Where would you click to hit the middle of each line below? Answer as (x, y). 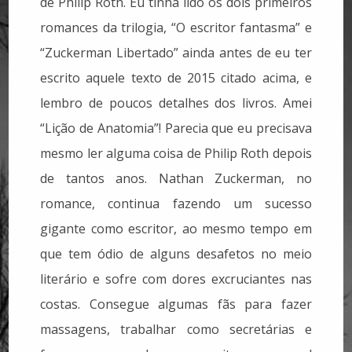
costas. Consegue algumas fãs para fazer (176, 304)
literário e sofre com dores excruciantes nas (176, 279)
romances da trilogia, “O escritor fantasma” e (176, 27)
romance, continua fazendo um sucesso (176, 203)
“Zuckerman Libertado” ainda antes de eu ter (176, 52)
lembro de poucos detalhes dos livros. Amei (176, 103)
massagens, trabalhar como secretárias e (176, 329)
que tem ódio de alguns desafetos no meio (176, 253)
